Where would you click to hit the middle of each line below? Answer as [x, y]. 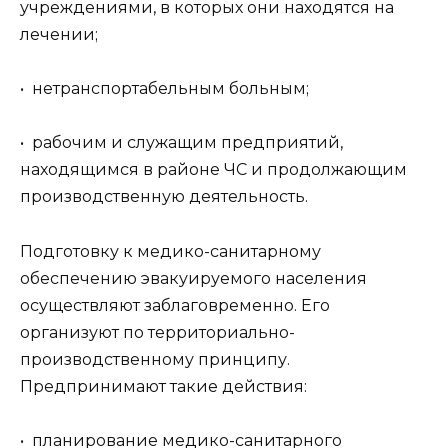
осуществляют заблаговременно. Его [175, 305]
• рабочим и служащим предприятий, [181, 143]
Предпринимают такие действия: [163, 386]
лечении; [59, 35]
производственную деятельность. [164, 197]
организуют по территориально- [157, 332]
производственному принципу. [155, 359]
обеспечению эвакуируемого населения [193, 278]
